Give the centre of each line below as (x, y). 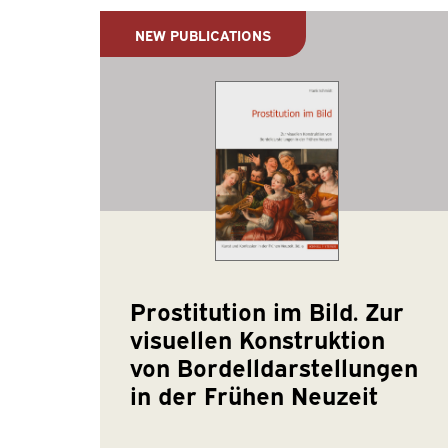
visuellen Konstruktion (257, 337)
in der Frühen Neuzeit (253, 393)
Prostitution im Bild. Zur (266, 309)
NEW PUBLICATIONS (203, 34)
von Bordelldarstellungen (273, 365)
